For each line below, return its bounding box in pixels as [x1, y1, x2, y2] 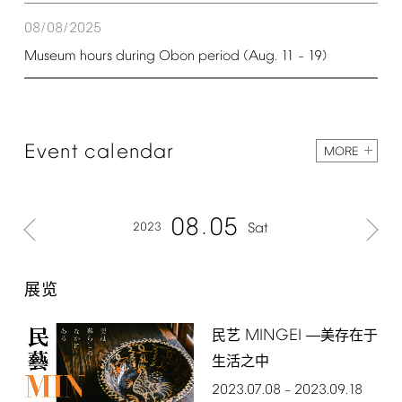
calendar [84, 140, 175, 164]
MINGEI [244, 326, 301, 345]
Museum [23, 48, 76, 65]
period [197, 48, 240, 65]
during [115, 48, 155, 65]
